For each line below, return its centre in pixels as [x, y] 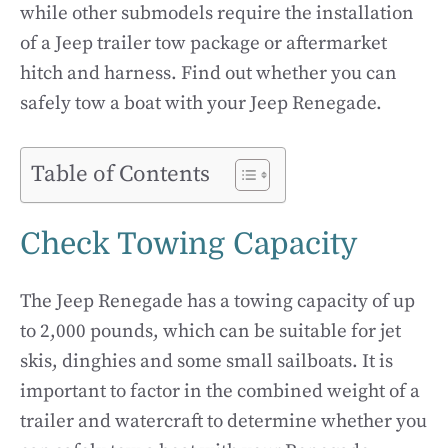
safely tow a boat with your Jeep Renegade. [201, 103]
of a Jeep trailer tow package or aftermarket [203, 43]
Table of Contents [120, 175]
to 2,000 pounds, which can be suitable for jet [210, 332]
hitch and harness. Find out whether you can [208, 73]
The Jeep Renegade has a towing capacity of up [217, 302]
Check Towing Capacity [189, 244]
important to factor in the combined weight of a [220, 392]
